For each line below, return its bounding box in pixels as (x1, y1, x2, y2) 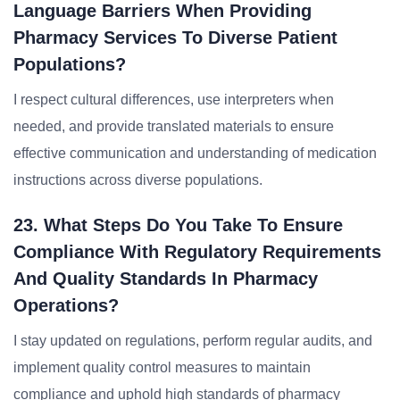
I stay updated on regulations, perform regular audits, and (13, 333, 372, 348)
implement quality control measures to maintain (13, 360, 311, 375)
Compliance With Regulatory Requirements (13, 242, 381, 262)
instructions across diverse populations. (13, 172, 262, 187)
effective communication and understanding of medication (13, 146, 377, 161)
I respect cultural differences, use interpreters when (13, 92, 334, 107)
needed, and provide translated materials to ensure (13, 119, 334, 134)
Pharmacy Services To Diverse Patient (13, 28, 337, 47)
